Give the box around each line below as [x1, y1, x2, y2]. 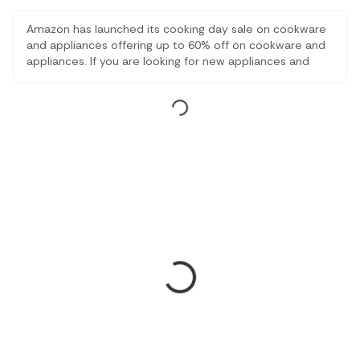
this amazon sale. [27, 86, 119, 100]
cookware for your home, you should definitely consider [27, 70, 325, 84]
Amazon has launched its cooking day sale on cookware [27, 22, 326, 36]
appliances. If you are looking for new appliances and [27, 54, 309, 68]
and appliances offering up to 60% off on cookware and [27, 38, 325, 52]
